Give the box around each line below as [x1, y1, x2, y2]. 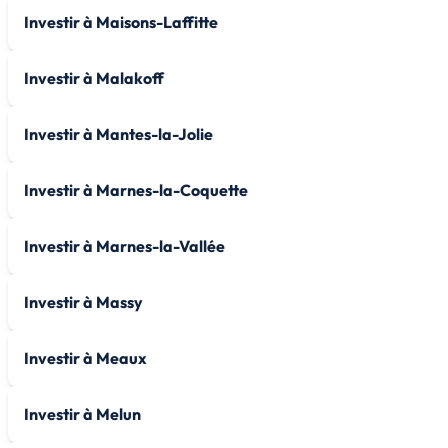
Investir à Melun [24, 403, 141, 424]
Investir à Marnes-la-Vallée [24, 235, 225, 256]
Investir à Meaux [24, 347, 147, 368]
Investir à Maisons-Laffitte [24, 11, 218, 32]
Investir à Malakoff [24, 67, 164, 88]
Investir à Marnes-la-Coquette [24, 179, 248, 200]
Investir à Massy [24, 291, 143, 312]
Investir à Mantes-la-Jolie [24, 123, 213, 144]
